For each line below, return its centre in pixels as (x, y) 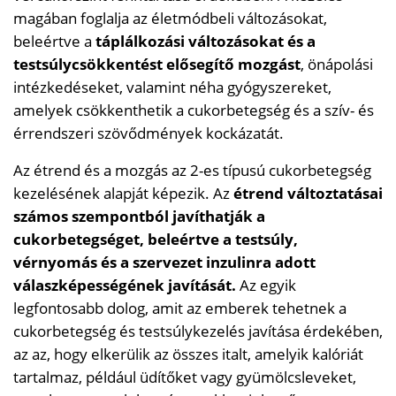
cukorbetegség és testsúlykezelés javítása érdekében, (198, 331)
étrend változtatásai (308, 193)
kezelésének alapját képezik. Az (123, 193)
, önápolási (337, 64)
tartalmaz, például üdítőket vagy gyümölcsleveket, (185, 377)
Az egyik (266, 285)
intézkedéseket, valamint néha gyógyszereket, (172, 87)
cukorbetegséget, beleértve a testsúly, (156, 239)
